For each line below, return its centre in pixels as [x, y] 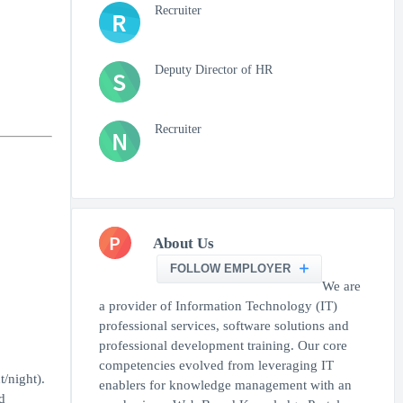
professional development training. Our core [223, 345]
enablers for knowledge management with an [225, 385]
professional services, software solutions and [224, 326]
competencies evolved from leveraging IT [216, 365]
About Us [183, 243]
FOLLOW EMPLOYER [231, 269]
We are [342, 286]
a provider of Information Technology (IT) [218, 306]
